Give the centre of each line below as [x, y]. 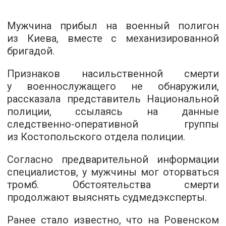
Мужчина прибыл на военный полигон [113, 26]
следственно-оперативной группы [113, 124]
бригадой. [31, 51]
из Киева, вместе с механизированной [113, 39]
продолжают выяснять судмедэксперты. [107, 197]
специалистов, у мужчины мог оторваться [113, 172]
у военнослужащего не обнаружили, [113, 87]
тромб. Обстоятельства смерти [113, 185]
